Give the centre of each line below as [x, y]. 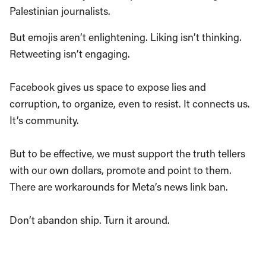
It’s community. [44, 120]
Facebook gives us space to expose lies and [108, 87]
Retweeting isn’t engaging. [70, 53]
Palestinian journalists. [60, 11]
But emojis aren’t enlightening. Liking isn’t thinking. [126, 37]
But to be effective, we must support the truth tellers [127, 153]
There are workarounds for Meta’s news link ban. [119, 186]
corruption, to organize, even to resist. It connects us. [130, 103]
